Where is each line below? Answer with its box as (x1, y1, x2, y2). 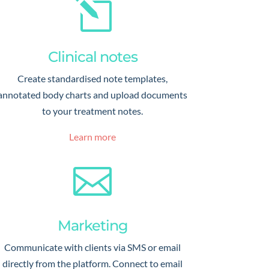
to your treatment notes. (42, 104, 144, 116)
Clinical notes (47, 47, 138, 65)
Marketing (57, 217, 128, 235)
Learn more (69, 130, 116, 142)
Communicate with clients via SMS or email (4, 241, 181, 253)
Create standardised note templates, (17, 72, 168, 84)
